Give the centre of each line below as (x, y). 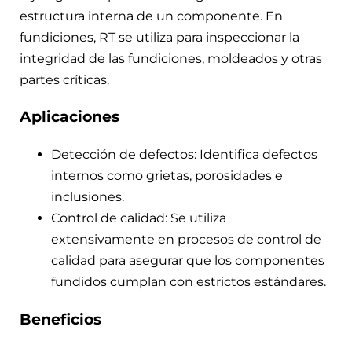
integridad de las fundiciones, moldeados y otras (171, 58)
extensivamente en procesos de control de (186, 240)
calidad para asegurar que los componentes (188, 261)
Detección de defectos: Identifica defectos (184, 155)
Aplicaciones (70, 117)
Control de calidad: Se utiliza (139, 218)
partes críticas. (64, 79)
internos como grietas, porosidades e (167, 176)
